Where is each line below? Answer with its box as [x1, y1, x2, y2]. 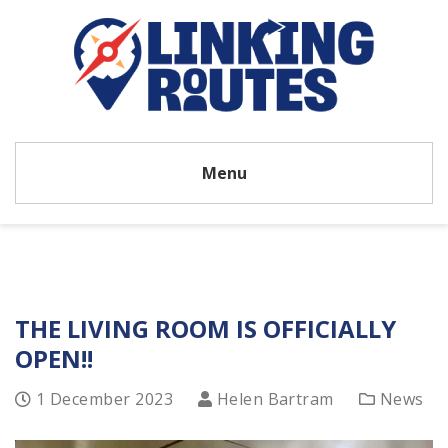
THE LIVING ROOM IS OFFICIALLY [15, 312, 396, 345]
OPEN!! [15, 342, 93, 375]
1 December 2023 [35, 388, 174, 410]
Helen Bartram [216, 388, 334, 410]
